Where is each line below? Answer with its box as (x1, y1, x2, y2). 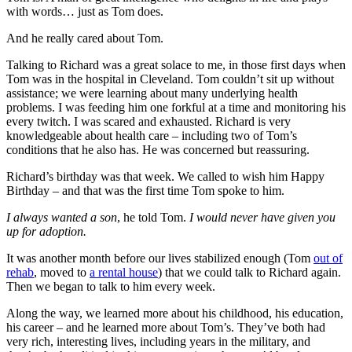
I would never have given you (189, 210, 335, 224)
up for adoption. (6, 224, 86, 238)
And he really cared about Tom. (6, 31, 163, 45)
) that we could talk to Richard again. (158, 265, 341, 279)
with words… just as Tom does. (6, 4, 163, 18)
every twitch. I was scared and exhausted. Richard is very (6, 114, 291, 128)
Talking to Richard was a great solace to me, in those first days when (6, 57, 346, 71)
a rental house (90, 265, 158, 279)
